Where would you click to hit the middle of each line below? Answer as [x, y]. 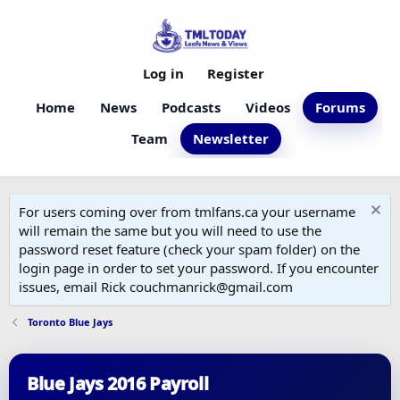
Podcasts [191, 107]
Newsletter [231, 138]
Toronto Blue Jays [70, 322]
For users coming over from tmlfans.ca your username [187, 212]
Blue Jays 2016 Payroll [118, 383]
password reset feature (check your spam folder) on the [189, 249]
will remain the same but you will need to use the [170, 230]
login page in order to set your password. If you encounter [199, 268]
